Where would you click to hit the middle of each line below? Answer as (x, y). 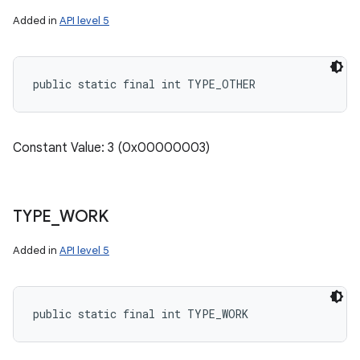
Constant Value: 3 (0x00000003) (111, 148)
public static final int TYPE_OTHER (144, 84)
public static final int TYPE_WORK (141, 314)
